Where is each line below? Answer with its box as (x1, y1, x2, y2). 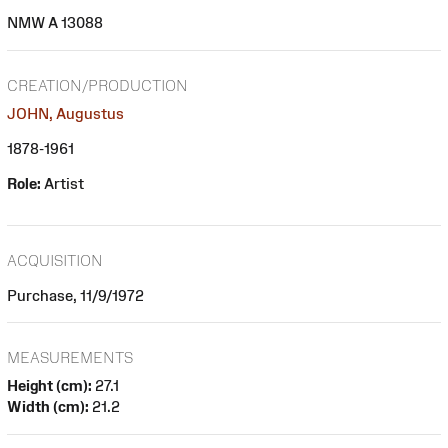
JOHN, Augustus (7, 104, 124, 122)
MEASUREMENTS (7, 349, 133, 367)
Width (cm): (7, 398, 89, 416)
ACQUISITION (7, 251, 103, 269)
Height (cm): (7, 377, 92, 395)
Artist (41, 174, 84, 192)
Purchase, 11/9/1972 (7, 286, 144, 304)
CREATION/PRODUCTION (7, 76, 188, 94)
